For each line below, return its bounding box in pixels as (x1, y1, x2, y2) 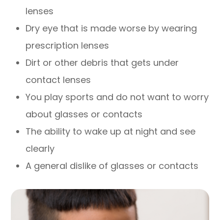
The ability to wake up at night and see (26, 125, 196, 137)
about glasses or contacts (26, 108, 143, 120)
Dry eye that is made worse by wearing (26, 22, 197, 34)
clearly (26, 142, 55, 155)
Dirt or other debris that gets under (26, 56, 179, 69)
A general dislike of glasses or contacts (26, 159, 199, 172)
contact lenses (26, 73, 91, 86)
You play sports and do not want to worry (26, 90, 209, 103)
